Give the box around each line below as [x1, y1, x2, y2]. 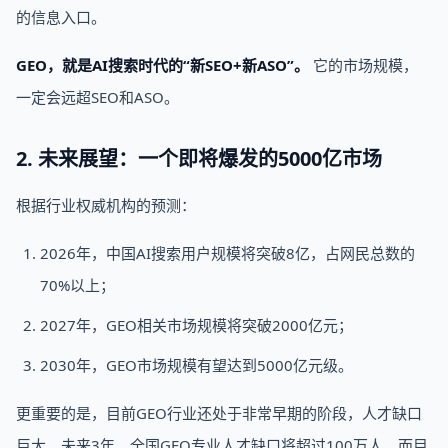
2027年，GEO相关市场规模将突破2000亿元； [40, 315, 353, 335]
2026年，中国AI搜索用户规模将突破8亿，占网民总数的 [40, 243, 415, 263]
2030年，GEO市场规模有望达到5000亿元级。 [40, 355, 353, 375]
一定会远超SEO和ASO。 [16, 87, 179, 107]
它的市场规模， [309, 55, 418, 75]
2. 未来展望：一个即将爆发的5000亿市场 [16, 145, 382, 172]
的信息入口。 [16, 7, 106, 27]
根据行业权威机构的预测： [16, 195, 196, 215]
